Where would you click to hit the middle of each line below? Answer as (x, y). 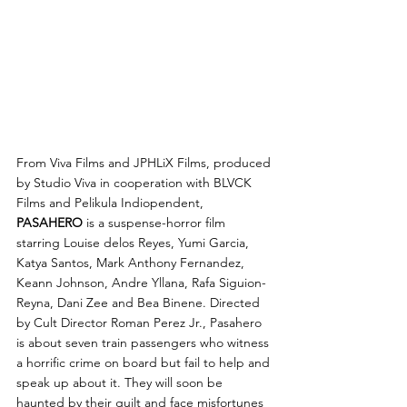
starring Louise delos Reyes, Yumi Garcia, (134, 243)
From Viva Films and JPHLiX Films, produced (145, 163)
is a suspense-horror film (156, 223)
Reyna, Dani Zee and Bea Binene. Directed (140, 303)
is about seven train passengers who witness (144, 343)
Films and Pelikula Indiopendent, (112, 203)
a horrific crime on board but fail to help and (145, 363)
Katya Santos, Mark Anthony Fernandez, (132, 263)
